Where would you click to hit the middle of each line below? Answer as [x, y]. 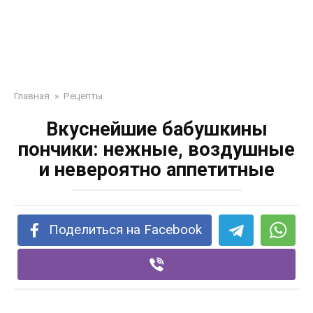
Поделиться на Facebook [126, 230]
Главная [32, 96]
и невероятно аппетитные [156, 170]
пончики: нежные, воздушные [156, 150]
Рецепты [83, 96]
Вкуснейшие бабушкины [156, 129]
